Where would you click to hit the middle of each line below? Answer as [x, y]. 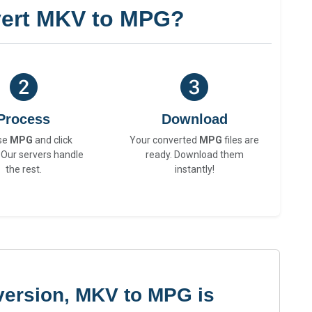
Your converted [165, 140]
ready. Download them [194, 155]
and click [53, 140]
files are [241, 140]
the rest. [23, 170]
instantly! [194, 170]
